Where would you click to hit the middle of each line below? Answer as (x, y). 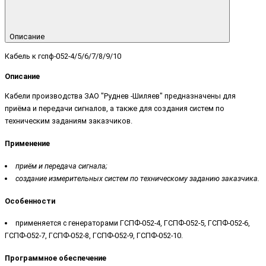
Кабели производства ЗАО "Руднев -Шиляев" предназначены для (120, 96)
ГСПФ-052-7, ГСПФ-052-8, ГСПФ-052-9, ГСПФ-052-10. (94, 236)
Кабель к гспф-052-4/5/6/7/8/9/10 (63, 56)
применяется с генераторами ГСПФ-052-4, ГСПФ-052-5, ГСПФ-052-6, (132, 223)
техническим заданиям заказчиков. (69, 121)
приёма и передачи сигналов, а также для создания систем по (115, 109)
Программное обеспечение (56, 258)
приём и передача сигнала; (61, 166)
